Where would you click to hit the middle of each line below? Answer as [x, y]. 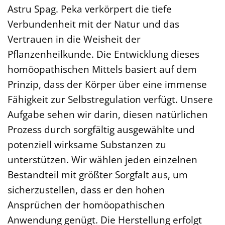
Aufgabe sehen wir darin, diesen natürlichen [108, 115]
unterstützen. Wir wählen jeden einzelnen [102, 160]
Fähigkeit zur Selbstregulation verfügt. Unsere [110, 99]
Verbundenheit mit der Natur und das [93, 24]
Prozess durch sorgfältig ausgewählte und [101, 130]
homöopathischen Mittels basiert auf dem [102, 69]
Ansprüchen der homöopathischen [86, 205]
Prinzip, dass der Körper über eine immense [107, 84]
